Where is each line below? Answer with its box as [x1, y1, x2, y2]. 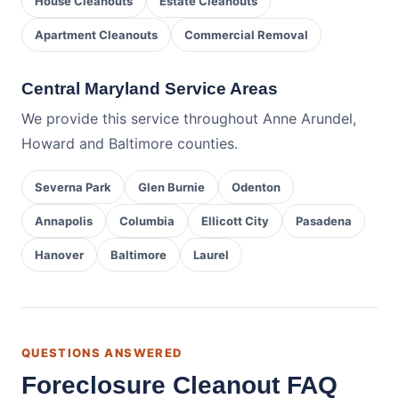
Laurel [193, 248, 229, 262]
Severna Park [35, 180, 111, 194]
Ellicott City [201, 214, 269, 228]
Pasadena [296, 214, 352, 228]
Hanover [35, 248, 84, 262]
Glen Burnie [138, 180, 205, 194]
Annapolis [35, 214, 93, 228]
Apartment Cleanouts [35, 28, 158, 42]
